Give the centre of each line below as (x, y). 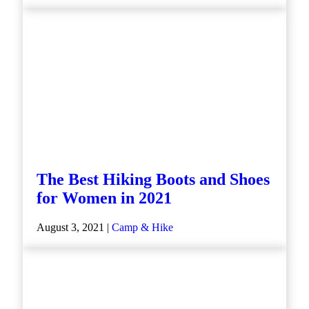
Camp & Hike (142, 228)
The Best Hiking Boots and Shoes (153, 180)
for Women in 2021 (104, 198)
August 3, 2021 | (74, 228)
